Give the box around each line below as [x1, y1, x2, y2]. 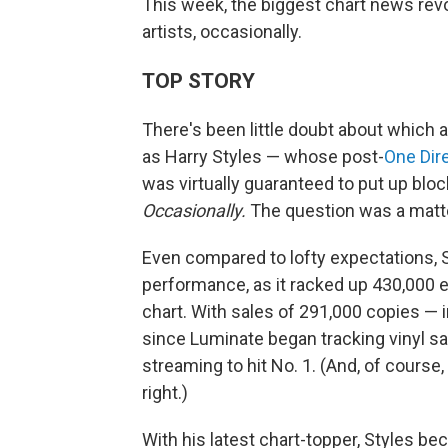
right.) [142, 382, 188, 404]
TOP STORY [142, 68, 255, 94]
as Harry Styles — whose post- [142, 146, 384, 168]
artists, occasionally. [142, 21, 302, 43]
